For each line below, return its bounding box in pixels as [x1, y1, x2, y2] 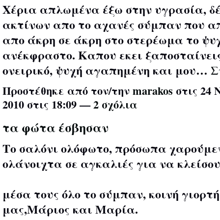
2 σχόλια [93, 96, 137, 113]
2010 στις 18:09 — [2, 96, 93, 113]
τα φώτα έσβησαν [2, 118, 109, 137]
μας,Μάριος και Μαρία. [2, 200, 138, 218]
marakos [133, 82, 173, 99]
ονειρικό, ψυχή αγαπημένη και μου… [2, 61, 208, 79]
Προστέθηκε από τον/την [2, 82, 133, 99]
